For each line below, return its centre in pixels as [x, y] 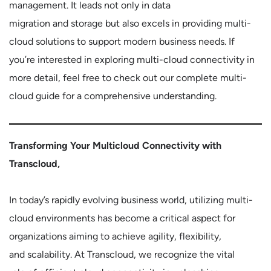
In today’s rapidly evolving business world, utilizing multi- [131, 200]
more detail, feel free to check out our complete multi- [128, 78]
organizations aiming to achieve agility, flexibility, [115, 236]
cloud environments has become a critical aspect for [122, 218]
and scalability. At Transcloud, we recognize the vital [122, 254]
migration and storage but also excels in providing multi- [130, 23]
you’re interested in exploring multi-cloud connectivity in [132, 60]
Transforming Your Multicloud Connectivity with [115, 145]
